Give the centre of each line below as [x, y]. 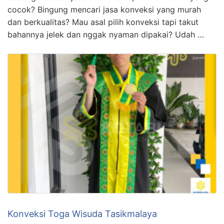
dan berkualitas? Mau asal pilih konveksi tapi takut [103, 22]
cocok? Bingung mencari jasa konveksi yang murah [104, 10]
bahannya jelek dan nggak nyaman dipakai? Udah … [106, 35]
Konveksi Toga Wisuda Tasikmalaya [82, 213]
